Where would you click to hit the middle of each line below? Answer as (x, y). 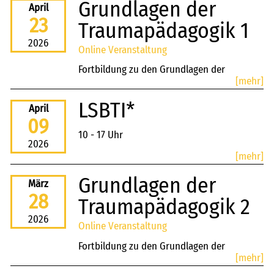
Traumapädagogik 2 (164, 207)
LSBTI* (107, 110)
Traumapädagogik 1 (164, 31)
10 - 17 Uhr (101, 135)
